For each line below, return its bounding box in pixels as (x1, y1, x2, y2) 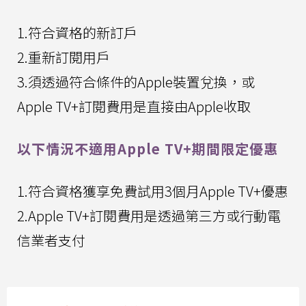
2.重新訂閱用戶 (17, 47, 110, 68)
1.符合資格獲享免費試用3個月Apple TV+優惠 (17, 181, 288, 201)
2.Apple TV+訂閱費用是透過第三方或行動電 (17, 206, 281, 226)
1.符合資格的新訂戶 (17, 23, 137, 43)
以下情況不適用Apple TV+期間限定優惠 (17, 139, 278, 159)
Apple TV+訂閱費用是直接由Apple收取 (17, 96, 251, 117)
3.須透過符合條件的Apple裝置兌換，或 (17, 72, 255, 92)
